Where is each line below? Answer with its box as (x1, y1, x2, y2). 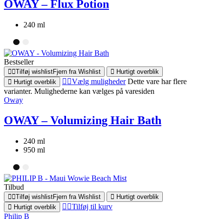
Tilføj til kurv (72, 202, 112, 211)
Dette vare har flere (128, 77, 187, 86)
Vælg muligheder (72, 77, 126, 86)
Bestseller (4, 57, 34, 66)
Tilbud (4, 182, 24, 191)
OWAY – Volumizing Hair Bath (4, 114, 161, 127)
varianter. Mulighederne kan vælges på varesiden (4, 87, 154, 95)
